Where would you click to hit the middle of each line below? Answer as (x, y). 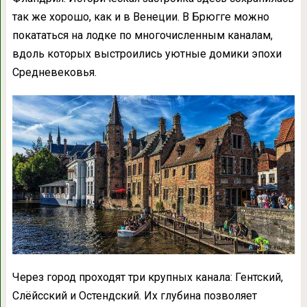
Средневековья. (54, 72)
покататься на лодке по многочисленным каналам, (142, 35)
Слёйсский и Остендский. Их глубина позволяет (134, 295)
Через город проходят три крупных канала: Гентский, (147, 277)
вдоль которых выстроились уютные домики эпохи (147, 53)
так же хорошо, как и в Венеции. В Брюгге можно (140, 16)
